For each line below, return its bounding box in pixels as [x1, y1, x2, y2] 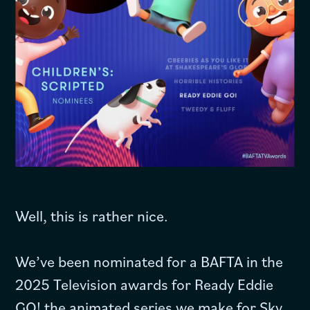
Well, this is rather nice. [15, 205, 169, 226]
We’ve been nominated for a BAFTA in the [15, 250, 284, 271]
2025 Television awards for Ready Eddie [15, 273, 274, 294]
